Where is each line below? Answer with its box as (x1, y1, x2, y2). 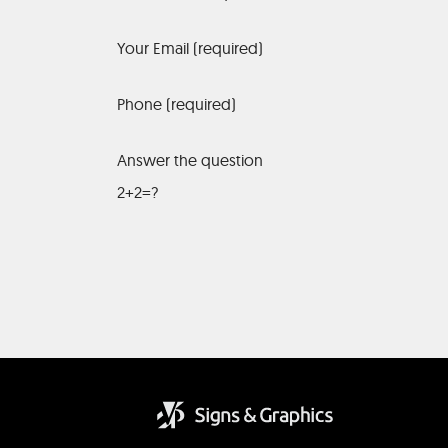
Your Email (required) (117, 38, 263, 58)
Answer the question (117, 150, 263, 170)
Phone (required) (117, 94, 236, 114)
